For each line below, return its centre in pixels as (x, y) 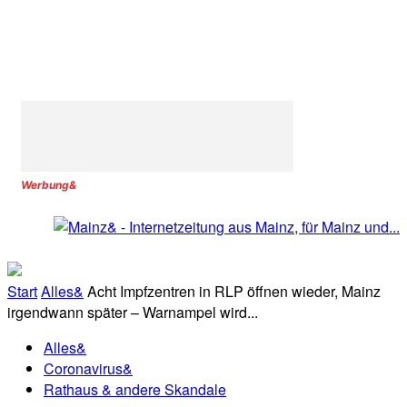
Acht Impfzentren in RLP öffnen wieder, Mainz (234, 292)
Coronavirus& (88, 369)
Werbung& (49, 185)
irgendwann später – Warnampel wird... (133, 313)
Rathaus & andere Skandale (135, 390)
